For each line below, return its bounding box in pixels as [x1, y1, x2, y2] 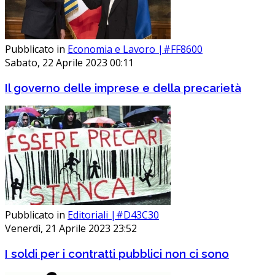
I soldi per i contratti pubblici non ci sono [5, 247, 229, 261]
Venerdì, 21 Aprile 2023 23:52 [5, 222, 137, 236]
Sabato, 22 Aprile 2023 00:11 [5, 55, 134, 69]
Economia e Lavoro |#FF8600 [68, 42, 203, 56]
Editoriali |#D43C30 [68, 208, 159, 222]
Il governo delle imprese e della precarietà [5, 80, 241, 95]
